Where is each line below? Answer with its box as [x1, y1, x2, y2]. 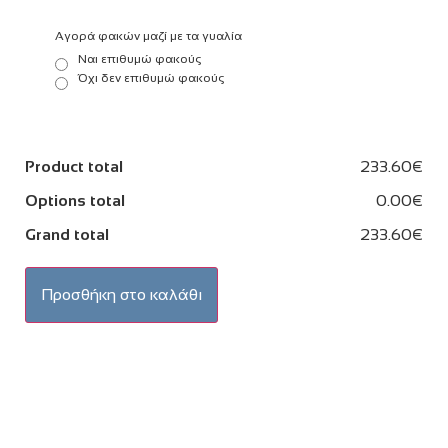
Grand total [25, 226, 109, 244]
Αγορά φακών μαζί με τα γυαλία [55, 29, 242, 44]
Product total [25, 158, 123, 176]
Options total [25, 192, 125, 210]
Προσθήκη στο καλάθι [41, 286, 202, 304]
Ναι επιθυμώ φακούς [78, 52, 201, 67]
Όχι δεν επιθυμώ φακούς [78, 71, 224, 86]
